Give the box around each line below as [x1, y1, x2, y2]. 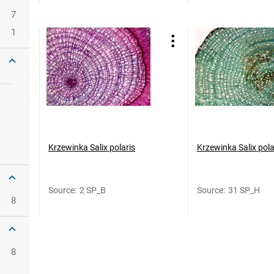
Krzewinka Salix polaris [48, 143, 135, 152]
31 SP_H [228, 185, 260, 195]
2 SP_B [80, 185, 106, 195]
